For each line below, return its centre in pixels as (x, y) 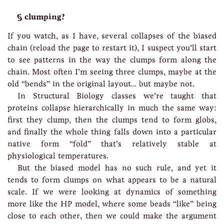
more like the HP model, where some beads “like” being (112, 204)
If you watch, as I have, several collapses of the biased (112, 36)
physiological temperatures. (58, 156)
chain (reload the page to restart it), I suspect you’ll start (112, 48)
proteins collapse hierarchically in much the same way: (112, 108)
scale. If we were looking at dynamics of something (112, 192)
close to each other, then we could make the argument (112, 216)
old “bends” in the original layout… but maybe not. (101, 84)
